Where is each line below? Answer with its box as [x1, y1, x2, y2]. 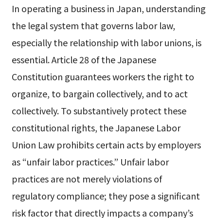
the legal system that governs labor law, [11, 19, 175, 32]
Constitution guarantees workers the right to [11, 70, 194, 83]
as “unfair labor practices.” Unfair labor [11, 155, 169, 168]
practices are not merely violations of [11, 172, 162, 185]
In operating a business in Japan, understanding [11, 2, 206, 15]
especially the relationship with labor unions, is [11, 36, 201, 49]
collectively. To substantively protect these [11, 104, 186, 117]
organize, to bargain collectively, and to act [11, 87, 188, 100]
